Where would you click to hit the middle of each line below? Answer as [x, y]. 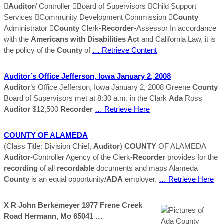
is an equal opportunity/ [68, 179]
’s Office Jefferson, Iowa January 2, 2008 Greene [111, 87]
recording [21, 168]
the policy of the [30, 50]
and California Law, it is [178, 39]
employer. [141, 179]
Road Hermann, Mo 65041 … [53, 216]
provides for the [192, 157]
